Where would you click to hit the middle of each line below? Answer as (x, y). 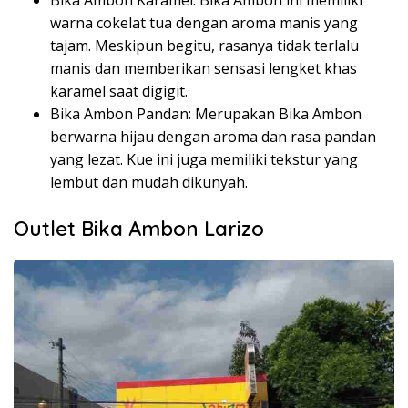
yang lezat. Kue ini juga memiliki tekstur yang (204, 160)
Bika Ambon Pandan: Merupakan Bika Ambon (206, 114)
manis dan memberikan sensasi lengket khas (204, 69)
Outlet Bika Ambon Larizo (139, 229)
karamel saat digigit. (119, 92)
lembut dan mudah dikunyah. (149, 183)
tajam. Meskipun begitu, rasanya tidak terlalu (204, 46)
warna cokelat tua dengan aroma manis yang (204, 23)
